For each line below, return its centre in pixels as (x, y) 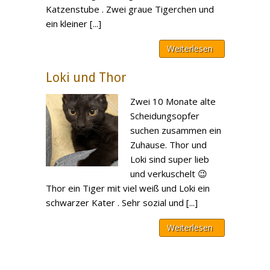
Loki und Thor (86, 77)
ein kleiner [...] (74, 24)
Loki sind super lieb (170, 159)
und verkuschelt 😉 (169, 174)
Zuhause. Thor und (169, 145)
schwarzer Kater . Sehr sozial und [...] (122, 202)
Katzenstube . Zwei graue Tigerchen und (130, 9)
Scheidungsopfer (165, 116)
